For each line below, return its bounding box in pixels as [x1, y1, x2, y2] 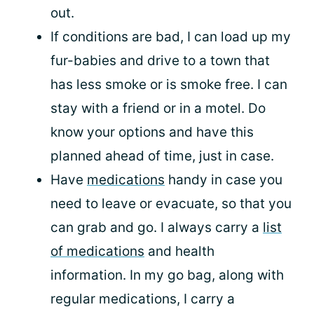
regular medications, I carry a [50, 290, 235, 307]
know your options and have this [50, 123, 254, 140]
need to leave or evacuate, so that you [50, 195, 292, 212]
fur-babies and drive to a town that [50, 52, 270, 69]
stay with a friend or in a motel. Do [50, 100, 266, 116]
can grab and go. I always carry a [50, 219, 263, 235]
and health [144, 243, 214, 259]
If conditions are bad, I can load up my [50, 28, 291, 45]
